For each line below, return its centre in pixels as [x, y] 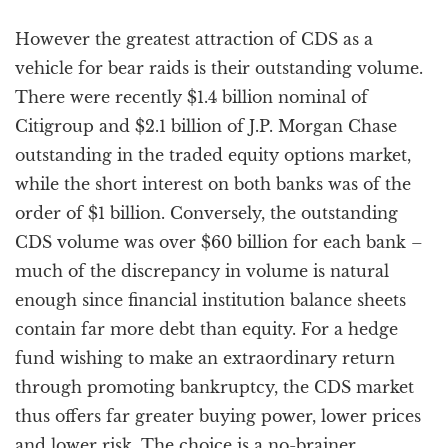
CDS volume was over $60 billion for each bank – [219, 242]
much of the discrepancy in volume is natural [202, 271]
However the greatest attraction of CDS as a [194, 39]
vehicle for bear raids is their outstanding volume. [219, 68]
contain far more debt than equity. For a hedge [206, 329]
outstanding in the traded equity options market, [213, 155]
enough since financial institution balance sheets [210, 300]
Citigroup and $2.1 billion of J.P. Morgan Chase [206, 126]
